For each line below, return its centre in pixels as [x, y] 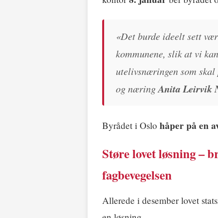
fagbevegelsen [137, 175]
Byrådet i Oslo [131, 126]
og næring [137, 89]
